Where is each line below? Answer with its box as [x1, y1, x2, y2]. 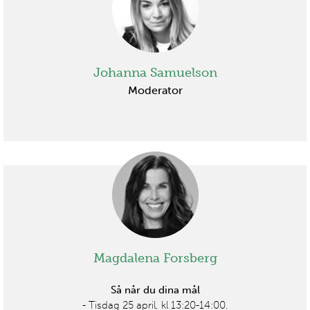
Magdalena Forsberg [93, 250, 217, 266]
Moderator [127, 83, 183, 97]
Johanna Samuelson [93, 64, 217, 80]
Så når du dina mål [110, 283, 200, 296]
